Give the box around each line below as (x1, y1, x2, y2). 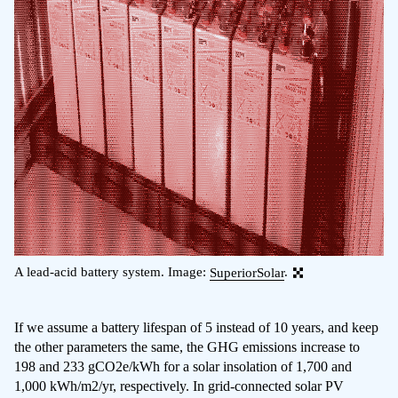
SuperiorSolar (210, 264, 284, 280)
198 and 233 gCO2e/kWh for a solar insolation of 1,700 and (14, 358, 352, 374)
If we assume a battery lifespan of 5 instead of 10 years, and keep (14, 319, 378, 335)
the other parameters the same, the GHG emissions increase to (14, 338, 360, 354)
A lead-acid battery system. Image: (14, 264, 210, 280)
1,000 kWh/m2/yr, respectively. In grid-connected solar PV (14, 378, 344, 394)
